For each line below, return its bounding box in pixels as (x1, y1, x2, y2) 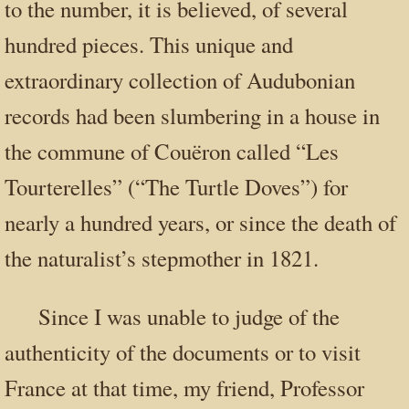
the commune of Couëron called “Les (5, 136, 339, 167)
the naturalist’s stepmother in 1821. (5, 243, 319, 274)
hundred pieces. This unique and (5, 29, 293, 60)
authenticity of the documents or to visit (5, 336, 361, 367)
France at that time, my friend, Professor (5, 372, 364, 403)
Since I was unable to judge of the (38, 300, 341, 331)
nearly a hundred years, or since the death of (5, 207, 396, 238)
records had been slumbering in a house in (5, 100, 380, 131)
